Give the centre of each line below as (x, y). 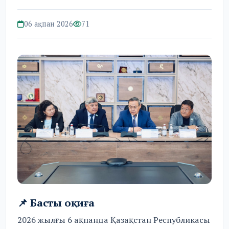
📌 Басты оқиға (56, 203)
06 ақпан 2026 (49, 24)
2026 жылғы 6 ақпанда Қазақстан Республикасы (114, 220)
